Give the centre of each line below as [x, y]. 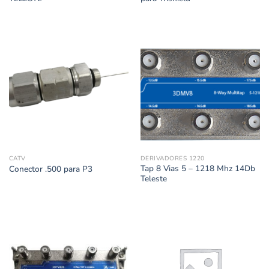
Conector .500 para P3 [50, 169]
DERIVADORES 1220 [172, 158]
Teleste [153, 179]
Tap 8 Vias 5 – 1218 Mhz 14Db [198, 169]
